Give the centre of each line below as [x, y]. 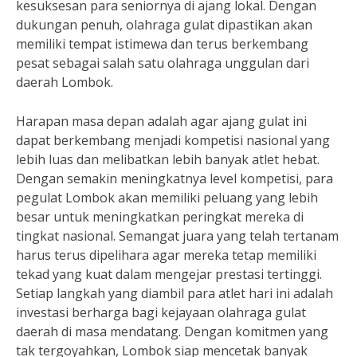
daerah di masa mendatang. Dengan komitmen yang [172, 331]
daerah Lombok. [65, 82]
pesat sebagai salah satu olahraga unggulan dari [163, 63]
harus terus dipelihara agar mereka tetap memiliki [166, 255]
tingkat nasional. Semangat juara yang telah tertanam [177, 236]
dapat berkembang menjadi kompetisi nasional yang [173, 140]
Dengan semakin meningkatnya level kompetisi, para [175, 178]
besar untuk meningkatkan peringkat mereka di [160, 217]
